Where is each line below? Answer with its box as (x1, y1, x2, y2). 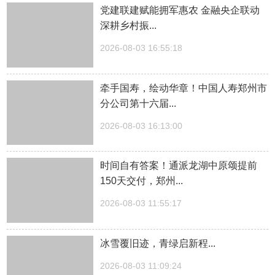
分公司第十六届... (100, 98, 177, 109)
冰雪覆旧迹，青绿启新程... (100, 238, 216, 249)
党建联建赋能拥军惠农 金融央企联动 (100, 4, 260, 15)
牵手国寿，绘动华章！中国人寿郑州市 (100, 82, 268, 93)
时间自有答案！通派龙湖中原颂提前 (100, 160, 258, 171)
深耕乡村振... (100, 20, 157, 31)
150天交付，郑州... (100, 176, 184, 187)
